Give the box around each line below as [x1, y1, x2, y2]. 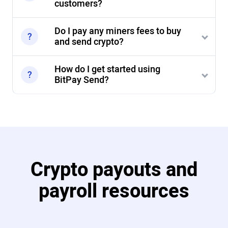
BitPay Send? [54, 73, 109, 87]
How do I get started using [54, 62, 160, 76]
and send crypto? [54, 35, 124, 49]
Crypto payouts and [31, 155, 197, 184]
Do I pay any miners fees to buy [54, 24, 181, 38]
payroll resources [39, 177, 189, 206]
